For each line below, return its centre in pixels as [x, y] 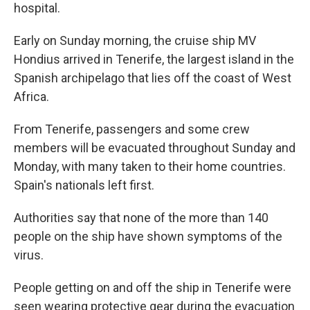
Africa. [31, 97]
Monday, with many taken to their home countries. [150, 166]
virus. [29, 255]
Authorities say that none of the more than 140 [141, 218]
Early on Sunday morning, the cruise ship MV [135, 40]
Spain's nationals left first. [84, 185]
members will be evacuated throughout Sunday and [155, 148]
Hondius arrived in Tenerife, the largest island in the [154, 59]
